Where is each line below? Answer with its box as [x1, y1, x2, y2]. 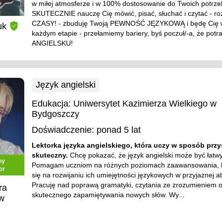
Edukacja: [31, 99, 73, 109]
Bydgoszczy [31, 109, 79, 119]
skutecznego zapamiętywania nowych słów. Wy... [31, 191, 184, 199]
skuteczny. [31, 151, 70, 159]
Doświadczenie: [31, 125, 94, 135]
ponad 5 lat [96, 125, 141, 135]
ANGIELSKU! [31, 39, 73, 47]
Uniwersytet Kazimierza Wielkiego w [73, 99, 217, 109]
